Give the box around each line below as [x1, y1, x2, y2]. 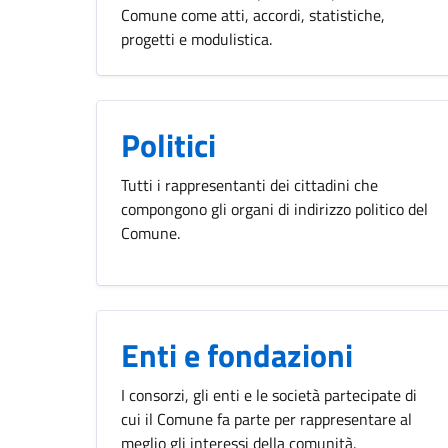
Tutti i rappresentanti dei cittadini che [121, 173, 378, 197]
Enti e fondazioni [121, 331, 353, 379]
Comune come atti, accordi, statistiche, [121, 3, 385, 27]
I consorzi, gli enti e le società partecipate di [121, 383, 417, 407]
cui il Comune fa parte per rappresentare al [121, 407, 412, 431]
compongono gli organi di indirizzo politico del [121, 197, 428, 221]
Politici [121, 121, 216, 169]
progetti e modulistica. [121, 27, 272, 51]
